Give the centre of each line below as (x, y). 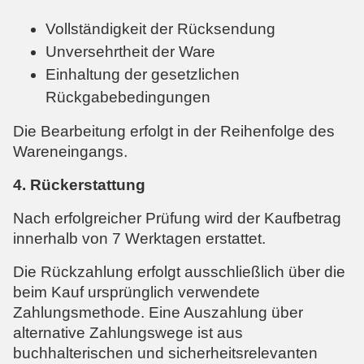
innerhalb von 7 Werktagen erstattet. (139, 238)
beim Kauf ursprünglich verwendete (136, 292)
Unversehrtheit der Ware (130, 51)
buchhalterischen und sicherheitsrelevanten (165, 353)
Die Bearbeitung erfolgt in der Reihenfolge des (174, 131)
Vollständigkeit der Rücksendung (160, 28)
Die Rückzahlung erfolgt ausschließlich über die (179, 271)
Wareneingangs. (70, 151)
